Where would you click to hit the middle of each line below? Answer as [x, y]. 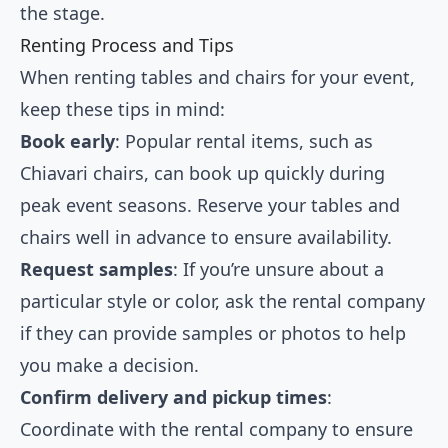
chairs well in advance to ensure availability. [206, 237]
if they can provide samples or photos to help [213, 333]
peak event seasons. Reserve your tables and [210, 205]
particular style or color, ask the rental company [222, 301]
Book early [67, 141]
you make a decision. [109, 365]
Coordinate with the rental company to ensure [216, 429]
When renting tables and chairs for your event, [217, 77]
